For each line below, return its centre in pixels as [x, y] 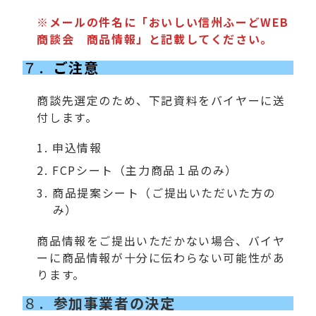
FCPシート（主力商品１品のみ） [145, 170]
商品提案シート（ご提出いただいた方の [164, 193]
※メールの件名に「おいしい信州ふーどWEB [163, 22]
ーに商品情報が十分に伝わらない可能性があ [161, 257]
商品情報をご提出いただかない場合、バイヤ [161, 240]
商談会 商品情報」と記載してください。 [155, 39]
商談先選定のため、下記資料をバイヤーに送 [161, 101]
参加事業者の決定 [114, 303]
